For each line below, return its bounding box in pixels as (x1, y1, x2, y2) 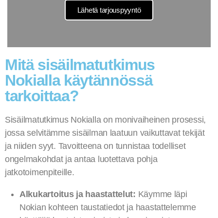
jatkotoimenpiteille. (5, 167, 74, 177)
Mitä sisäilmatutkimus (5, 56, 155, 73)
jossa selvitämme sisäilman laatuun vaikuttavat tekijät (5, 128, 205, 138)
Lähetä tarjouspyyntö (77, 5, 141, 14)
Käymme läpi (135, 189, 187, 199)
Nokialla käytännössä (5, 72, 153, 89)
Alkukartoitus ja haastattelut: (19, 189, 136, 199)
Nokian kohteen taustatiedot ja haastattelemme (19, 202, 196, 212)
